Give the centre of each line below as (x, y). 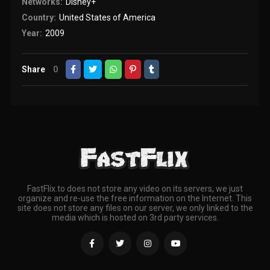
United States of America (107, 17)
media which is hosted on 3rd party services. (135, 218)
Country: (39, 17)
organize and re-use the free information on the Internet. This (135, 199)
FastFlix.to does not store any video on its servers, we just (135, 189)
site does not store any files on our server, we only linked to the (135, 208)
